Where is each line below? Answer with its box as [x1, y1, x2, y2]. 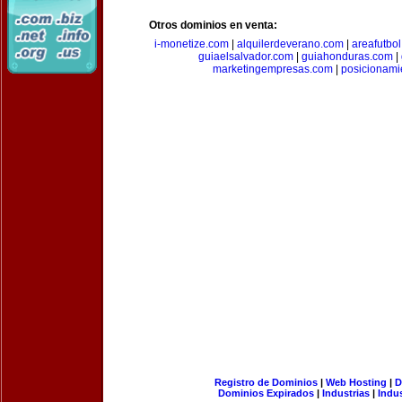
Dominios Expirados [218, 388, 314, 398]
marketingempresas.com [213, 63, 333, 75]
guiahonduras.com [301, 50, 393, 63]
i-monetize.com [154, 38, 229, 50]
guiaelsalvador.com [197, 50, 293, 63]
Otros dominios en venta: [149, 19, 277, 31]
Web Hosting [325, 377, 387, 388]
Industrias [322, 388, 370, 398]
